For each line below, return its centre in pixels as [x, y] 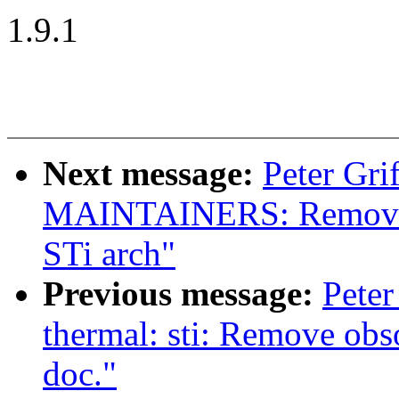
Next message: [153, 174]
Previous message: [183, 294]
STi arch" [109, 254]
